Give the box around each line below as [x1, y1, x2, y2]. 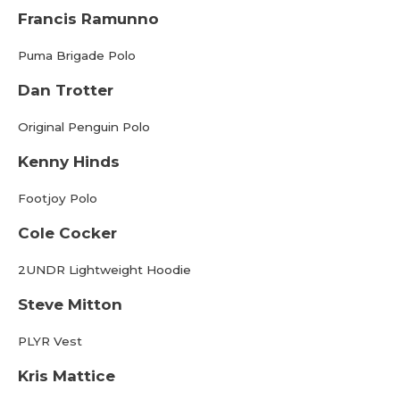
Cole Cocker [18, 224, 117, 242]
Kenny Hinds [18, 153, 120, 171]
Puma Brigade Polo [18, 48, 136, 62]
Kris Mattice [18, 367, 115, 385]
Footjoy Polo [18, 191, 97, 205]
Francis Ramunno [18, 10, 159, 28]
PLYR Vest [18, 334, 82, 348]
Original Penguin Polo [18, 120, 150, 134]
